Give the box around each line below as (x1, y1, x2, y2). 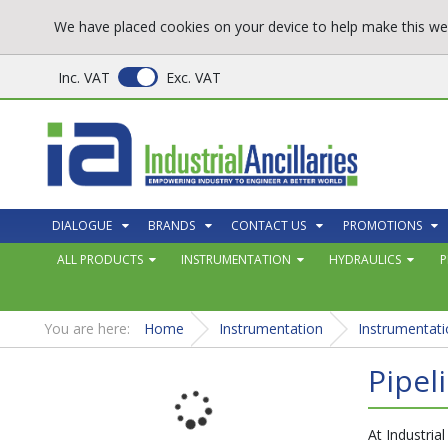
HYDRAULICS (329, 250, 402, 268)
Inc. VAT (58, 67, 111, 87)
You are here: (44, 318, 135, 338)
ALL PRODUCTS (56, 250, 143, 268)
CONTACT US (231, 216, 307, 234)
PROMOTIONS (342, 216, 422, 234)
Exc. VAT (166, 67, 222, 87)
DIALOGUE (52, 216, 113, 234)
